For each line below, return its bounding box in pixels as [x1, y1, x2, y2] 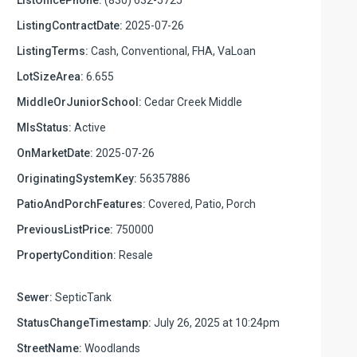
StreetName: [17, 341, 82, 355]
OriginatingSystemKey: [17, 171, 137, 185]
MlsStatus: [17, 120, 72, 134]
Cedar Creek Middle [142, 95, 242, 108]
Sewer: [17, 290, 53, 304]
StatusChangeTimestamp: [17, 316, 151, 329]
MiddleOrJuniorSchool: [17, 95, 142, 108]
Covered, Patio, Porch [146, 197, 256, 210]
